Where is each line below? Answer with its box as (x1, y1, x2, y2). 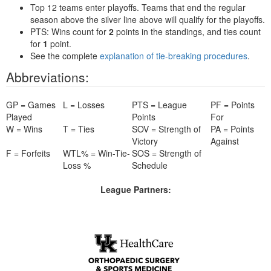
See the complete (30, 50, 100, 62)
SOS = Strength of (132, 147, 201, 159)
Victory (132, 135, 158, 147)
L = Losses (63, 99, 105, 111)
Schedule (132, 159, 168, 171)
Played (6, 111, 32, 123)
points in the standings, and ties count (114, 25, 261, 38)
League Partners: (100, 183, 171, 195)
